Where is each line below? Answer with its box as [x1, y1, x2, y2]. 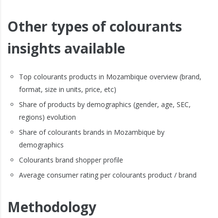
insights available [7, 39, 125, 58]
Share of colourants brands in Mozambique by [19, 127, 164, 137]
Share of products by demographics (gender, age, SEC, [19, 100, 191, 109]
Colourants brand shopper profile [19, 155, 123, 165]
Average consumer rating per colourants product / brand [19, 170, 197, 180]
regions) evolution [19, 112, 76, 122]
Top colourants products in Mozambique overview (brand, [19, 72, 201, 82]
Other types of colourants [7, 17, 182, 36]
